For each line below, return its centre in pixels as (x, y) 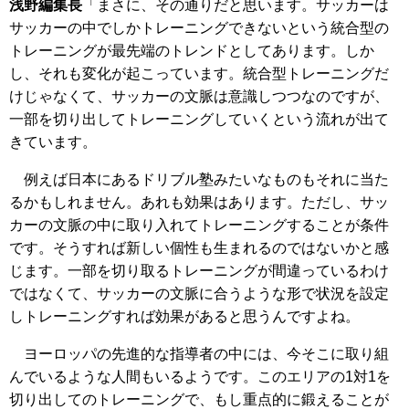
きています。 (53, 142)
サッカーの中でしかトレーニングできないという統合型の (199, 27)
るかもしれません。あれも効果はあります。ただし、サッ (199, 202)
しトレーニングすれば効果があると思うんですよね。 (184, 316)
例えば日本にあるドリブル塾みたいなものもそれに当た (199, 179)
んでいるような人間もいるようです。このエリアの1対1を (200, 376)
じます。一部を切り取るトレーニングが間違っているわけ (199, 270)
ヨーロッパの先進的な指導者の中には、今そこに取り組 (199, 353)
